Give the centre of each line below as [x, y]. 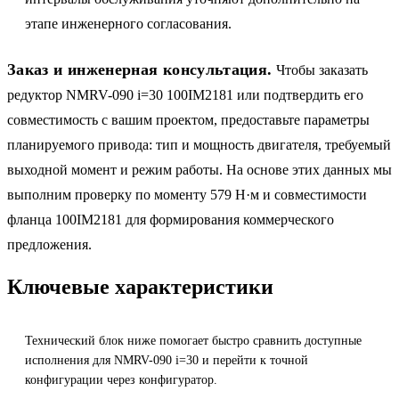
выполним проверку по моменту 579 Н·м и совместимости [187, 194]
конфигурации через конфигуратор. [121, 379]
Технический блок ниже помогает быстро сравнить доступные [193, 340]
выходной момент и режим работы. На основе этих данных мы [199, 169]
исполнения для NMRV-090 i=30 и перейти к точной [167, 360]
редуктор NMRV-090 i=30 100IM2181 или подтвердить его [185, 94]
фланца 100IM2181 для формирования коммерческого [171, 219]
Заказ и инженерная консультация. [140, 69]
